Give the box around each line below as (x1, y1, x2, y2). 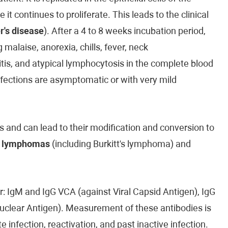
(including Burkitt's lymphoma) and (49, 140, 191, 150)
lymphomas (1, 140, 50, 150)
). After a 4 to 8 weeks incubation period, (43, 27, 206, 37)
